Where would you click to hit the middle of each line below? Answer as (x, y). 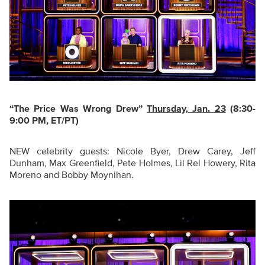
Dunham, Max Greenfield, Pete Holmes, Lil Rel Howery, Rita (132, 163)
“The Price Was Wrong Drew (74, 109)
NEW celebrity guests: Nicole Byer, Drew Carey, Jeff (132, 151)
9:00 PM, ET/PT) (44, 120)
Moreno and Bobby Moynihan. (72, 175)
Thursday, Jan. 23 (186, 109)
